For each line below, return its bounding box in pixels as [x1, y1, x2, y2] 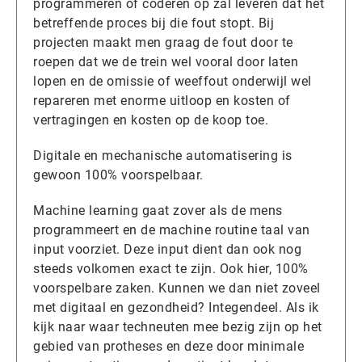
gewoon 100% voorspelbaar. [33, 166, 204, 183]
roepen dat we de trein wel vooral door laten [33, 53, 298, 69]
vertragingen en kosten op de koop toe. [33, 112, 268, 128]
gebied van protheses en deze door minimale [33, 338, 304, 354]
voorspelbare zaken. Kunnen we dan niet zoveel [33, 280, 321, 296]
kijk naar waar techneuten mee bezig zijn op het [33, 318, 322, 335]
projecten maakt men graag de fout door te [33, 34, 293, 50]
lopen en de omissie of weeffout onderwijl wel [33, 73, 312, 89]
